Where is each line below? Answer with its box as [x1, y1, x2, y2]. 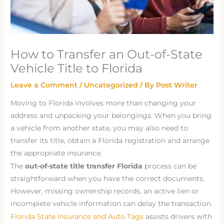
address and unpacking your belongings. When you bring [10, 111, 212, 119]
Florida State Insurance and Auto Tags [10, 212, 144, 221]
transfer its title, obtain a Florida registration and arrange [10, 136, 210, 144]
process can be [142, 161, 197, 170]
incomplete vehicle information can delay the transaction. [10, 199, 213, 207]
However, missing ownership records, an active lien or [10, 186, 199, 195]
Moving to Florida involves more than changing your [10, 98, 196, 107]
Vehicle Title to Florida [10, 60, 143, 75]
